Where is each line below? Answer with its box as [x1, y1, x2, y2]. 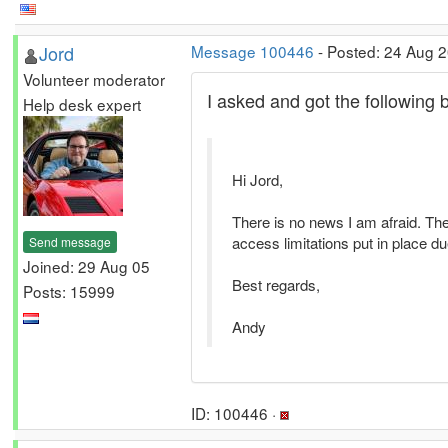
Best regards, [232, 274, 320, 295]
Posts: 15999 [23, 279, 115, 302]
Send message [29, 232, 111, 250]
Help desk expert [23, 93, 141, 115]
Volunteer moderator [23, 68, 165, 90]
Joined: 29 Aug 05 [23, 254, 150, 277]
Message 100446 [191, 40, 314, 62]
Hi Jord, [232, 169, 283, 190]
